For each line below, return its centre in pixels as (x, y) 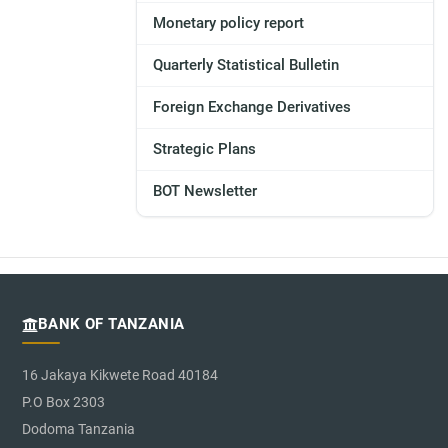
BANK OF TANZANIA (111, 324)
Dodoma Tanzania (78, 429)
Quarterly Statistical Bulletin (245, 65)
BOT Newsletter (204, 191)
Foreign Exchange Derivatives (251, 107)
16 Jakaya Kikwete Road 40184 (120, 375)
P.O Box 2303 (63, 402)
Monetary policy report (228, 23)
